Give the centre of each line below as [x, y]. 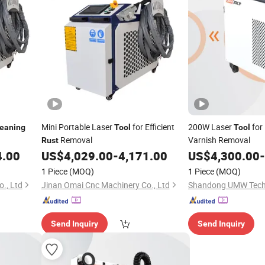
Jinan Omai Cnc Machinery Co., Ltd [105, 185]
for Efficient [152, 127]
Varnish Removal [219, 140]
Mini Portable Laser [77, 127]
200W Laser [211, 127]
